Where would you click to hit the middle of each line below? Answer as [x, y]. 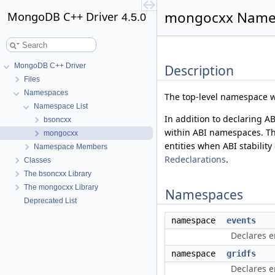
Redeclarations [195, 160]
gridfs [241, 254]
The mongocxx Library [61, 187]
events [241, 221]
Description [199, 70]
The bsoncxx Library [58, 174]
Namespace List [61, 106]
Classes [37, 160]
